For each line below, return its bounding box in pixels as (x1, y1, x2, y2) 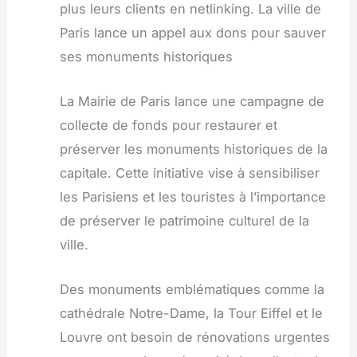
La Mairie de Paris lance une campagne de (59, 93, 324, 110)
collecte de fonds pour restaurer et (59, 117, 277, 134)
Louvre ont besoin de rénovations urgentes (59, 329, 330, 346)
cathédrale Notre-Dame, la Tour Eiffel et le (59, 305, 323, 322)
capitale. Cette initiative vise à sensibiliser (59, 165, 320, 182)
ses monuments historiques (59, 48, 233, 65)
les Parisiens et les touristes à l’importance (59, 189, 326, 206)
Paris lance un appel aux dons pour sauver (59, 24, 326, 41)
